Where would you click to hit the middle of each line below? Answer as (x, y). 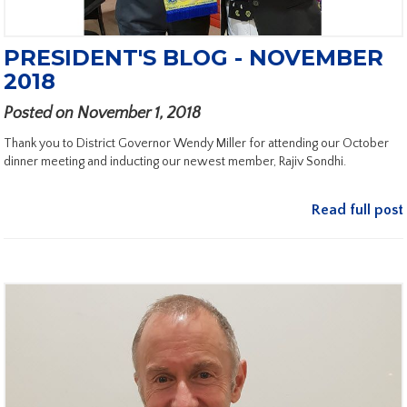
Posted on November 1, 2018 (102, 113)
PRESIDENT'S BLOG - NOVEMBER (194, 57)
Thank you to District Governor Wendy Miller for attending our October (196, 143)
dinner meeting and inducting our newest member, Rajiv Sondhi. (175, 161)
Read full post (357, 209)
